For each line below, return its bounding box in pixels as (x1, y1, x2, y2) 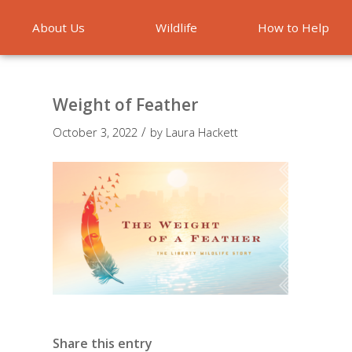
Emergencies (138, 75, 214, 90)
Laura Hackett (166, 124, 238, 140)
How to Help (257, 20, 329, 35)
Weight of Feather (53, 93, 198, 115)
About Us (32, 20, 86, 35)
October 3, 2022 (53, 124, 137, 140)
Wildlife (155, 20, 197, 35)
